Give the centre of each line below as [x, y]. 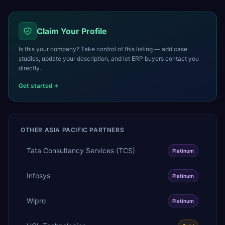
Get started [36, 85]
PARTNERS [106, 130]
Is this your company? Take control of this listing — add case [103, 49]
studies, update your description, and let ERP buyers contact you [109, 58]
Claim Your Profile [72, 31]
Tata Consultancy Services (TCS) [81, 150]
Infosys [38, 175]
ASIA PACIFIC [66, 130]
